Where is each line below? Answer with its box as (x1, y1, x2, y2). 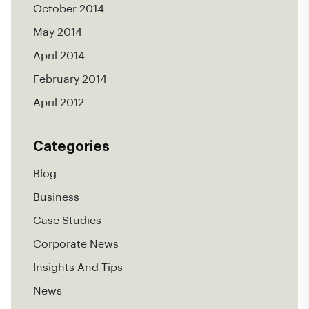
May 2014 (33, 26, 82, 38)
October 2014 (33, 3, 104, 14)
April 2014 (33, 50, 85, 61)
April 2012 (33, 97, 84, 108)
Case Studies (33, 215, 101, 226)
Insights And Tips (33, 261, 123, 273)
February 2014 (33, 73, 107, 85)
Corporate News (33, 238, 119, 250)
